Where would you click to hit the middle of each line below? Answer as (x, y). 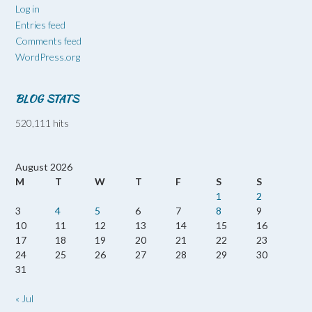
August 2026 (44, 166)
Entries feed (40, 24)
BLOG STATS (47, 99)
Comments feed (48, 40)
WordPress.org (48, 56)
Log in (28, 8)
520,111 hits (42, 123)
